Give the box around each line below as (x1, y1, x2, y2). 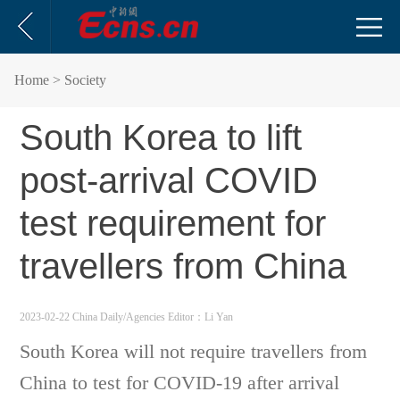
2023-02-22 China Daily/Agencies (20, 311, 169, 323)
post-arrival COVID (20, 161, 319, 200)
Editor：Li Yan (168, 311, 234, 323)
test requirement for (20, 204, 327, 243)
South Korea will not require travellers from (20, 340, 368, 362)
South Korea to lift (20, 118, 303, 157)
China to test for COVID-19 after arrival (20, 371, 340, 394)
